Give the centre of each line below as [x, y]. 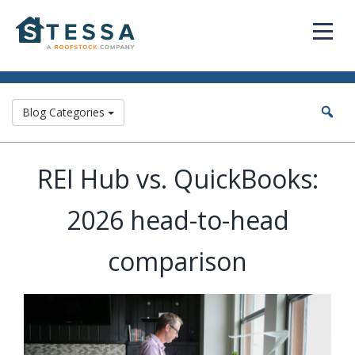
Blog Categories [65, 112]
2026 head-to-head [177, 220]
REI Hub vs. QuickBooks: [177, 179]
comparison [177, 261]
